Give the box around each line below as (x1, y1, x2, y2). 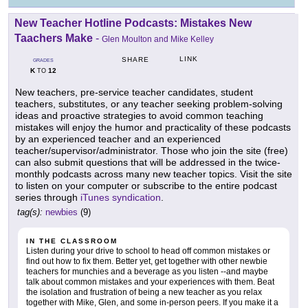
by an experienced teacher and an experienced (15, 133, 221, 144)
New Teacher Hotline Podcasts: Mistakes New (14, 16, 252, 29)
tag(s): (17, 206, 43, 217)
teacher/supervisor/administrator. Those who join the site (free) (15, 144, 288, 156)
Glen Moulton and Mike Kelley (102, 34, 214, 44)
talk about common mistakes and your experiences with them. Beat (26, 276, 274, 287)
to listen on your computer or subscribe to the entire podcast (15, 179, 277, 191)
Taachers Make (14, 32, 93, 44)
